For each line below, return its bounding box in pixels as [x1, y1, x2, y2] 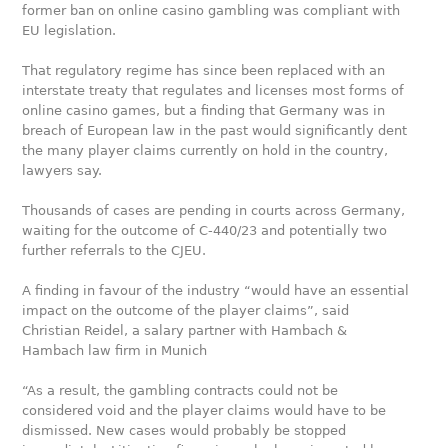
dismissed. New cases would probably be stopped [22, 423, 347, 438]
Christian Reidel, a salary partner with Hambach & [22, 323, 348, 338]
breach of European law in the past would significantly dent [22, 123, 408, 138]
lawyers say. [22, 163, 103, 178]
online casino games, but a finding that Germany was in [22, 103, 386, 118]
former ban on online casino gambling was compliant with [22, 3, 401, 18]
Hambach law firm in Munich [22, 343, 208, 358]
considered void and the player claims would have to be [22, 403, 387, 418]
